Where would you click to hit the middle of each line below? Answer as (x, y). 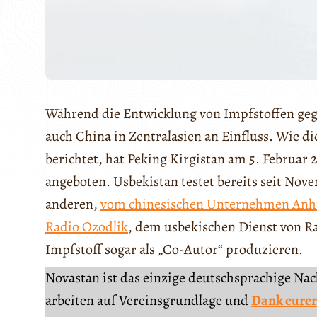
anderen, (73, 204)
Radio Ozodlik (87, 227)
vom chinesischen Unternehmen (196, 204)
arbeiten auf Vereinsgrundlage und (148, 301)
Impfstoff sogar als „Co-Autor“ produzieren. (174, 250)
